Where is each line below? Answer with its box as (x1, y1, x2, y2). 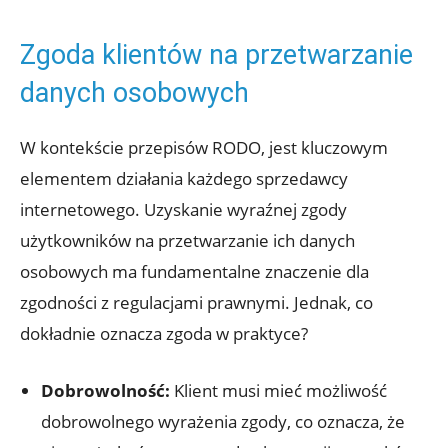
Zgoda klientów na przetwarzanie (20, 38, 413, 71)
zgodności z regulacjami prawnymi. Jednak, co (20, 290, 373, 314)
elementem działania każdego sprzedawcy (20, 166, 348, 190)
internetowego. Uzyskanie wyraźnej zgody (20, 197, 347, 221)
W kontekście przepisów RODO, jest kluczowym (20, 135, 388, 159)
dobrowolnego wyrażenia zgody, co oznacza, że (41, 409, 405, 433)
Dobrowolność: (41, 378, 170, 402)
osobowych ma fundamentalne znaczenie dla (20, 259, 369, 283)
